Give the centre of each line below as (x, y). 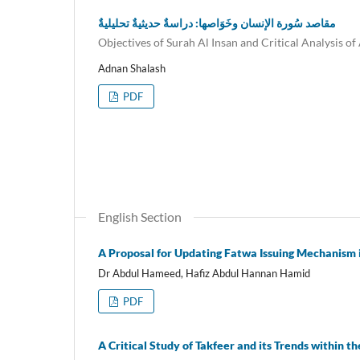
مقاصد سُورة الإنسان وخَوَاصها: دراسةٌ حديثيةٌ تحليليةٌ (217, 23)
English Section (140, 216)
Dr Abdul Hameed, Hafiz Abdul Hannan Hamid (204, 273)
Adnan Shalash (132, 68)
